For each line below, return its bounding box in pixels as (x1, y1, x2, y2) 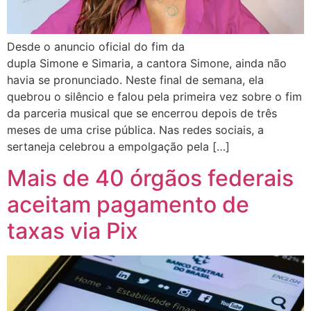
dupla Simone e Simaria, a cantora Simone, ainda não (7, 56, 287, 71)
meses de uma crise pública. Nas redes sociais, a (7, 123, 264, 137)
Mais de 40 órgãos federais (7, 164, 294, 192)
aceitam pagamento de (7, 190, 249, 218)
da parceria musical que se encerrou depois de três (7, 106, 277, 121)
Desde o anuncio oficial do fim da (7, 40, 185, 54)
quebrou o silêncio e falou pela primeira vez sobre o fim (7, 90, 302, 104)
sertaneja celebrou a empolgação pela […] (7, 140, 230, 154)
